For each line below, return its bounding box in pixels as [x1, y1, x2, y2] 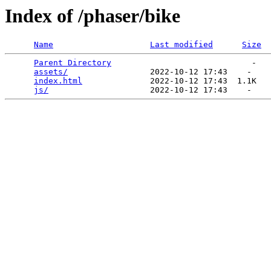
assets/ [34, 67, 68, 77]
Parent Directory [34, 58, 111, 68]
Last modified [150, 40, 213, 50]
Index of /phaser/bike [5, 5, 180, 27]
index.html [34, 76, 82, 86]
